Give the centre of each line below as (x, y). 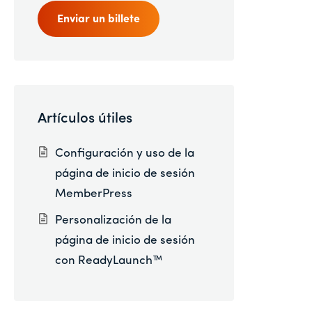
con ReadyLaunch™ (108, 260)
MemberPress (93, 194)
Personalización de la (113, 220)
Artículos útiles (85, 119)
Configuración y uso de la (124, 154)
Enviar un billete (98, 20)
